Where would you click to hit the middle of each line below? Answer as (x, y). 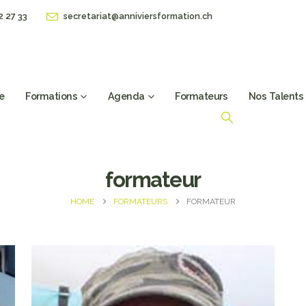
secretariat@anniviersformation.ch (138, 16)
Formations (52, 96)
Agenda (126, 96)
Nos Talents (276, 96)
